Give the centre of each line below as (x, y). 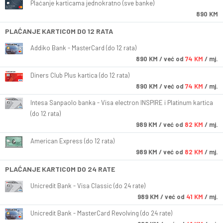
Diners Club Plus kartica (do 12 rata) (80, 75)
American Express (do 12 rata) (72, 141)
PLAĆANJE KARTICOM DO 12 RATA (59, 31)
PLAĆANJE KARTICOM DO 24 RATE (60, 169)
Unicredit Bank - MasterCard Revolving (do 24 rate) (101, 213)
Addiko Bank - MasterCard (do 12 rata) (83, 48)
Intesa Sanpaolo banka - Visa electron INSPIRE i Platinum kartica (122, 103)
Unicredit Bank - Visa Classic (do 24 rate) (88, 186)
